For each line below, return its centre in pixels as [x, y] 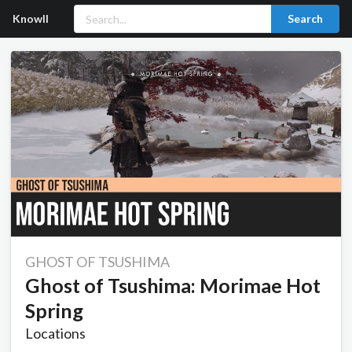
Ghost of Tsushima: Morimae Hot [173, 286]
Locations [55, 334]
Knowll [31, 18]
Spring [54, 311]
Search [305, 18]
